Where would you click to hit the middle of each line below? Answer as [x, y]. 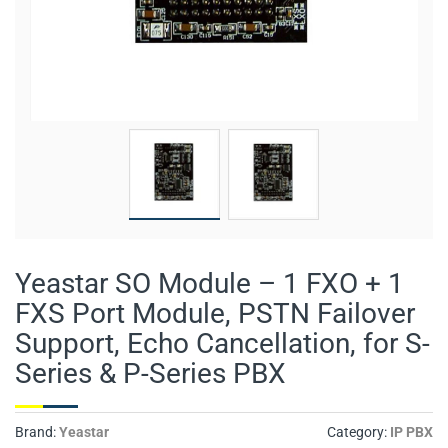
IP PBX [411, 432]
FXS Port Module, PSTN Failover [215, 314]
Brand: [37, 432]
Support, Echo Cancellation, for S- [222, 344]
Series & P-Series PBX [150, 374]
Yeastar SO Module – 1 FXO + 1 [209, 284]
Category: [358, 432]
